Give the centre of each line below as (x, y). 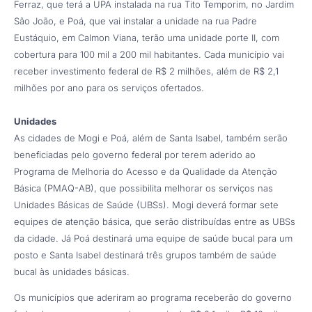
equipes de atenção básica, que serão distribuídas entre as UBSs (155, 221)
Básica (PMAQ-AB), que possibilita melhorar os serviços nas (143, 188)
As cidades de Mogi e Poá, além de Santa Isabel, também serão (151, 138)
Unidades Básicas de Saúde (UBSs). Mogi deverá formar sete (146, 204)
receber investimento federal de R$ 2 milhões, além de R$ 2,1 (146, 71)
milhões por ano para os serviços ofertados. (109, 87)
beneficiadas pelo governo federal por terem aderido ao (135, 154)
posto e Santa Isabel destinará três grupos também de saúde (145, 255)
